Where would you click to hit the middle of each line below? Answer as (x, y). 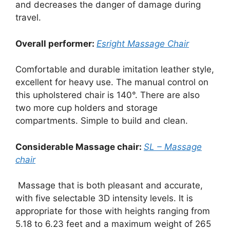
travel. (28, 18)
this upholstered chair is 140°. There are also (108, 95)
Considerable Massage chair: (80, 147)
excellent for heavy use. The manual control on (112, 82)
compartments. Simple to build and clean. (102, 121)
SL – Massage (173, 147)
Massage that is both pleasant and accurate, (109, 186)
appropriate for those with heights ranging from (113, 211)
